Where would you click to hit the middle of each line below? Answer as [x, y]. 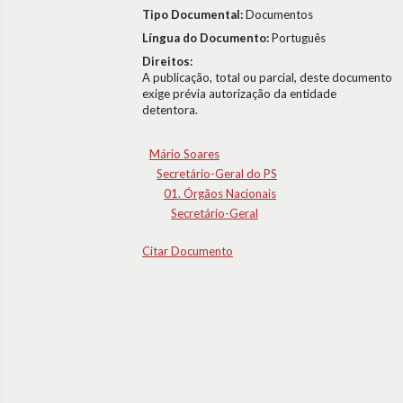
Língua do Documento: [207, 38]
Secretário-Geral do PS [217, 174]
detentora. [170, 110]
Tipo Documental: [194, 14]
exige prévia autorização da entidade [239, 94]
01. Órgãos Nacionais [220, 193]
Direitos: [167, 61]
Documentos [279, 14]
